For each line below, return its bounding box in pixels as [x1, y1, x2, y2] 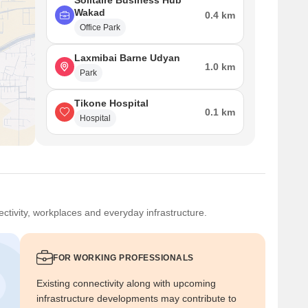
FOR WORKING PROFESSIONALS [53, 253, 194, 263]
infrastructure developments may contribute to [36, 293, 236, 304]
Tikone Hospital [74, 98, 148, 109]
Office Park [80, 23, 120, 32]
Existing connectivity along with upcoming [36, 278, 216, 289]
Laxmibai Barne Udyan [74, 52, 180, 63]
